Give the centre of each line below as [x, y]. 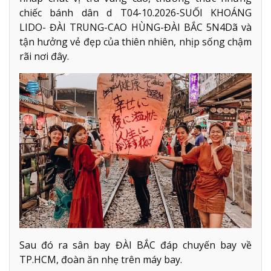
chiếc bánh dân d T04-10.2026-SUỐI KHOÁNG [135, 13]
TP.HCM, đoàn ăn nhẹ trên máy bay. [101, 260]
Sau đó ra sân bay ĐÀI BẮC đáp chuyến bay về [135, 245]
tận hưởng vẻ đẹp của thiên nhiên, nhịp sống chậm [135, 42]
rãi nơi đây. [44, 57]
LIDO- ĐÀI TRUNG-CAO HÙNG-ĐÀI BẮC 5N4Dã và [135, 28]
